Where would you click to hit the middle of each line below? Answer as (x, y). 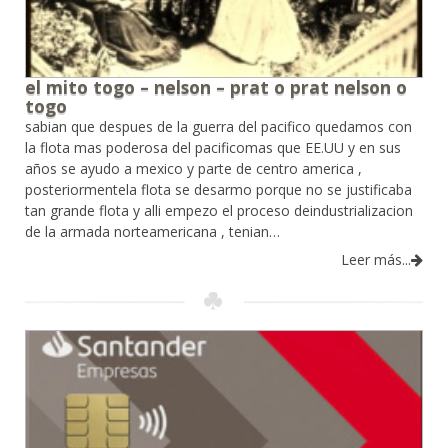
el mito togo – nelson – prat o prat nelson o (216, 86)
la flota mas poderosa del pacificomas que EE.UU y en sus (213, 147)
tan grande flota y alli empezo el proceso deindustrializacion (219, 210)
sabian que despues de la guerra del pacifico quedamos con (218, 126)
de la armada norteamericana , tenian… (152, 231)
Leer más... (376, 259)
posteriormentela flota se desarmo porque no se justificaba (218, 189)
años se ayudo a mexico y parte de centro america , (193, 168)
